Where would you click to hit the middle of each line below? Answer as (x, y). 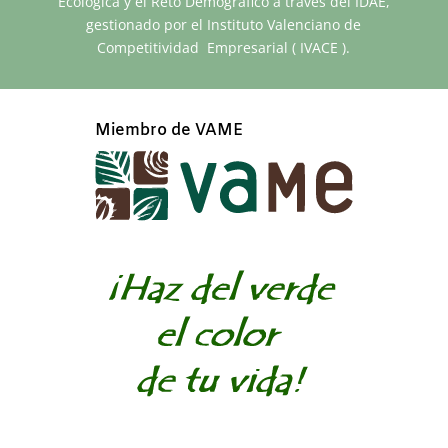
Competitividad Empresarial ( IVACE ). (224, 48)
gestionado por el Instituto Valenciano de (224, 25)
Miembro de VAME (168, 131)
